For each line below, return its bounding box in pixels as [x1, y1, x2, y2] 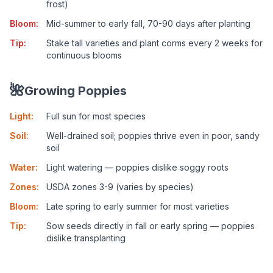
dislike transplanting [46, 233, 126, 243]
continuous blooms [46, 50, 122, 60]
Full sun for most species [46, 111, 146, 121]
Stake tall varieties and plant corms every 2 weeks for [46, 38, 263, 48]
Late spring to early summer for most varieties [46, 201, 229, 211]
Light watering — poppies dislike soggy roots [46, 162, 229, 172]
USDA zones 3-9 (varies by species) [46, 182, 194, 192]
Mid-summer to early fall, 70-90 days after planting [46, 18, 250, 29]
